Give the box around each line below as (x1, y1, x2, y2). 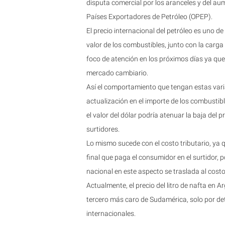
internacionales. (86, 209, 136, 217)
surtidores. (86, 125, 120, 133)
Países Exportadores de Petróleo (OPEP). (86, 12, 212, 21)
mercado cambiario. (86, 68, 148, 77)
